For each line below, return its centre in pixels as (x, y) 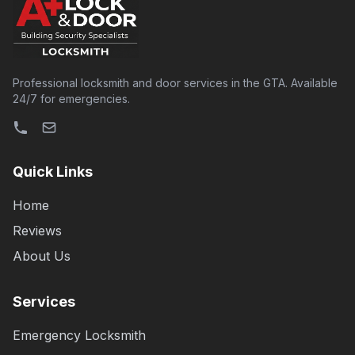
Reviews (37, 231)
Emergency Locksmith (79, 335)
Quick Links (53, 172)
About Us (42, 256)
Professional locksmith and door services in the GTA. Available (175, 83)
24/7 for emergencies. (71, 99)
